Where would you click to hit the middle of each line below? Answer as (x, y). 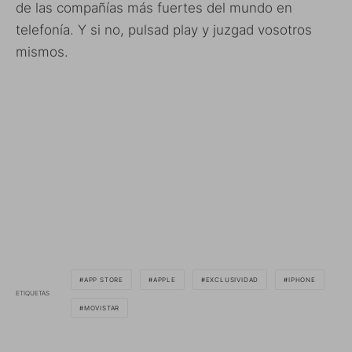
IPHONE (302, 279)
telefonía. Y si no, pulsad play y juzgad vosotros (164, 30)
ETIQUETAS (33, 293)
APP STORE (104, 279)
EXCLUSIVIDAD (232, 279)
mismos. (42, 52)
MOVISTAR (102, 308)
